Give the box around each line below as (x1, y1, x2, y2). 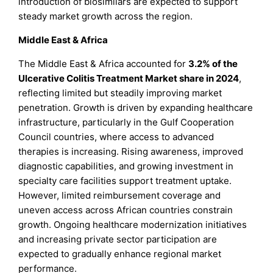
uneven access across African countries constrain (18, 204, 233, 216)
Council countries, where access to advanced (18, 131, 214, 143)
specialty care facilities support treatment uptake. (18, 175, 232, 187)
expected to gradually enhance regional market (18, 248, 222, 260)
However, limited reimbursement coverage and (18, 190, 221, 202)
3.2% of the (188, 58, 238, 70)
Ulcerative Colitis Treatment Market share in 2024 (18, 73, 239, 85)
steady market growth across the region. (18, 10, 193, 23)
